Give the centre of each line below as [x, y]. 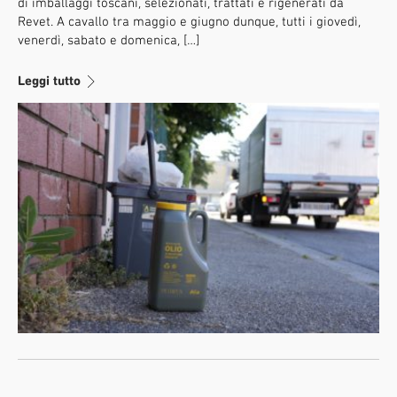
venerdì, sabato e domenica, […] [109, 39]
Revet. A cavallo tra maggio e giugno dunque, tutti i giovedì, [189, 21]
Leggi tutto [53, 80]
